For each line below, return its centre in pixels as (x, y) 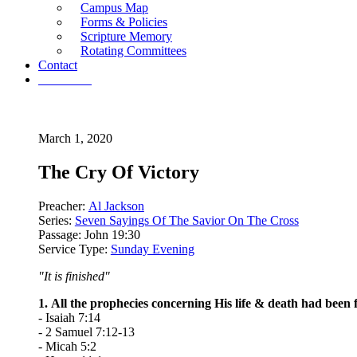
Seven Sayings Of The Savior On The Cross (186, 220)
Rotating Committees (133, 51)
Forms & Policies (124, 22)
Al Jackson (116, 206)
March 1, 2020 (75, 138)
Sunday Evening (152, 249)
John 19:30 (112, 234)
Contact (58, 65)
